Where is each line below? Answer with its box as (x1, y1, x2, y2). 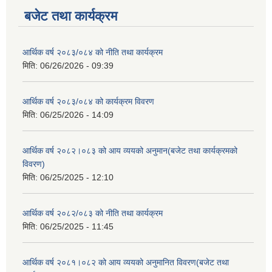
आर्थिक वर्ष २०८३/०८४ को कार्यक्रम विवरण (22, 96, 154, 106)
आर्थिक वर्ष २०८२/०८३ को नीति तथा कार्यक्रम (22, 208, 163, 218)
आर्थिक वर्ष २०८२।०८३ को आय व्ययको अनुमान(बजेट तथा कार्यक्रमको (22, 145, 237, 155)
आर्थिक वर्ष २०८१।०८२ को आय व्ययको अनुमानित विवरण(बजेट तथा (22, 257, 229, 267)
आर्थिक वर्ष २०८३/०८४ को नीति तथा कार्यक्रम (22, 47, 163, 57)
